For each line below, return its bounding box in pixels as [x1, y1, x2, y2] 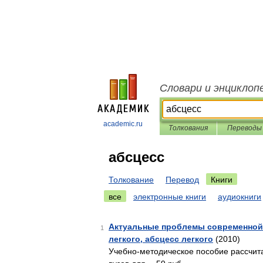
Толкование [109, 175, 154, 184]
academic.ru [103, 120, 143, 128]
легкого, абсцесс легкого [109, 234, 213, 244]
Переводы [227, 124, 262, 132]
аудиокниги [218, 192, 261, 201]
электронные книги [133, 192, 206, 201]
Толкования [168, 124, 208, 132]
